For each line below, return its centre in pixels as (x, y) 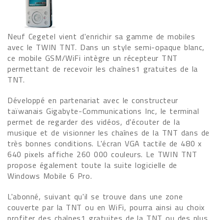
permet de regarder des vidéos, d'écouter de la (94, 122)
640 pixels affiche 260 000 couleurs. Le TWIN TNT (102, 154)
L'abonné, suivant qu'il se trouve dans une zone (95, 196)
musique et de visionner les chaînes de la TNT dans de (109, 133)
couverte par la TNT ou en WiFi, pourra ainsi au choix (106, 207)
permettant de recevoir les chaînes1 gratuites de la (103, 69)
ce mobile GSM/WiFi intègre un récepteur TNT (93, 58)
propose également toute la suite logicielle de (93, 165)
